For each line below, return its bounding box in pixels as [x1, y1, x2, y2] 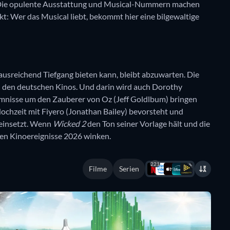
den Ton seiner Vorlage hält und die [86, 119, 210, 129]
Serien [119, 164, 139, 174]
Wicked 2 [53, 119, 86, 129]
